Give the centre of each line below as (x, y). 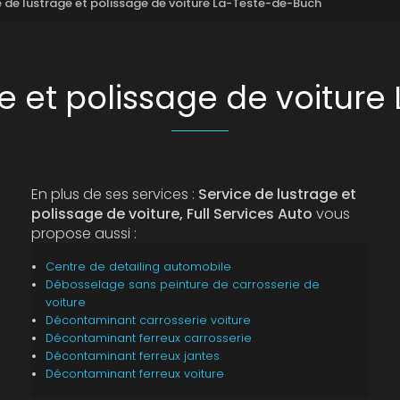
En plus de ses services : (114, 194)
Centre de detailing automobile (138, 267)
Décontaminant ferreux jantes (132, 356)
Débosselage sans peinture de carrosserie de (182, 284)
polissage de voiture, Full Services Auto (171, 214)
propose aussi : (83, 233)
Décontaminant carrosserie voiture (148, 320)
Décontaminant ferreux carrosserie (148, 338)
